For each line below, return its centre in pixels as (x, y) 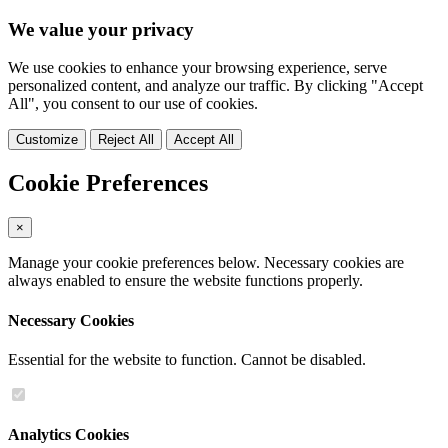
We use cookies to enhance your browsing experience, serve (197, 68)
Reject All (126, 140)
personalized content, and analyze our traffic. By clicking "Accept (215, 86)
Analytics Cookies (68, 435)
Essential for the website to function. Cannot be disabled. (187, 359)
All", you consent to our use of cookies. (133, 104)
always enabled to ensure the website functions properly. (185, 281)
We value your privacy (101, 29)
